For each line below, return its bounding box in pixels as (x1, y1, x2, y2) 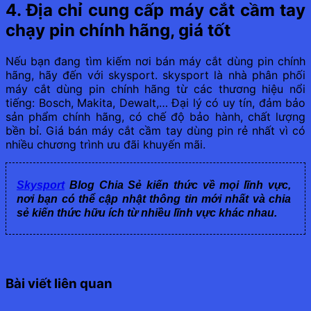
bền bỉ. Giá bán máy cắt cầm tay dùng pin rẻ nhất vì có (6, 124, 305, 138)
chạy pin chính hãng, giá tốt (6, 20, 230, 41)
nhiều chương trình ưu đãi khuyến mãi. (6, 137, 205, 152)
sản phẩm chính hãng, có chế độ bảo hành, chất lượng (6, 110, 305, 124)
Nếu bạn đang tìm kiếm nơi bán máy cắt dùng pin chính (6, 54, 305, 69)
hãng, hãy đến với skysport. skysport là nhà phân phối (6, 68, 305, 83)
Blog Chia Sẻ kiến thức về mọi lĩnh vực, (65, 179, 291, 192)
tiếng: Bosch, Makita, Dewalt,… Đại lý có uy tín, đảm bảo (6, 96, 305, 110)
